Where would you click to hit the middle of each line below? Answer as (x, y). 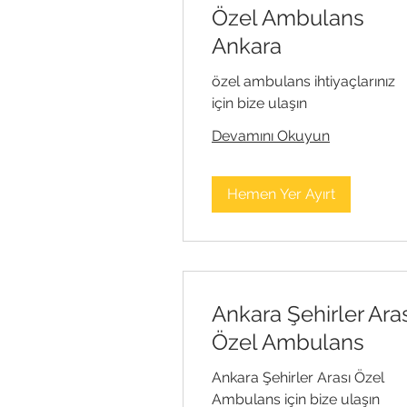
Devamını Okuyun (271, 136)
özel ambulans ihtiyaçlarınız (303, 81)
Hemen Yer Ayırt (281, 194)
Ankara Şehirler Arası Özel (298, 377)
